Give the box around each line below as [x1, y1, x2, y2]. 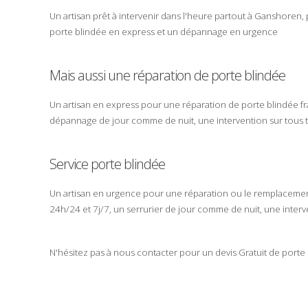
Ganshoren [254, 9, 302, 22]
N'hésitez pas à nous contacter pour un [49, 245, 215, 258]
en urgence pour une [91, 186, 184, 199]
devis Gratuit [215, 245, 267, 258]
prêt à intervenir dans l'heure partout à [91, 9, 254, 22]
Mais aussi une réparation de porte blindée [49, 65, 285, 85]
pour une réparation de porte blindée [139, 98, 300, 111]
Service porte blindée [49, 154, 165, 173]
